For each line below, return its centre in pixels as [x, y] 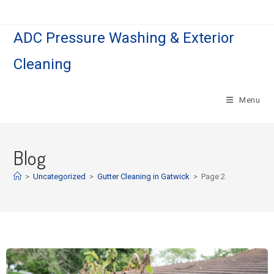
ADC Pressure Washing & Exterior [124, 38]
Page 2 [213, 176]
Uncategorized [60, 176]
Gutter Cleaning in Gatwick [144, 176]
